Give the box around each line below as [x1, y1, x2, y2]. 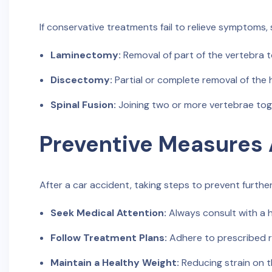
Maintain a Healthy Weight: [50, 256, 179, 269]
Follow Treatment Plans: [50, 231, 167, 244]
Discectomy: [50, 73, 112, 86]
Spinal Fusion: [50, 98, 116, 111]
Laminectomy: [50, 49, 121, 61]
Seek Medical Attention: [50, 206, 166, 219]
